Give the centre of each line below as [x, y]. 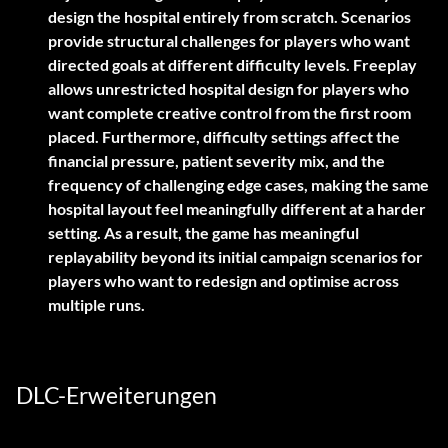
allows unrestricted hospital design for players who [228, 89]
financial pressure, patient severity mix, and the [216, 161]
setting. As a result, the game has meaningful [203, 233]
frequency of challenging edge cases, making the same [238, 185]
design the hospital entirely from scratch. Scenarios [229, 17]
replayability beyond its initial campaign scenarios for [235, 257]
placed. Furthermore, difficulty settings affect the [224, 137]
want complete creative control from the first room [229, 113]
